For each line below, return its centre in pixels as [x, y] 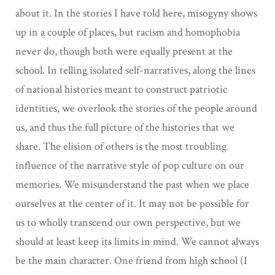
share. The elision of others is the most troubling [121, 146]
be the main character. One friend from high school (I [131, 260]
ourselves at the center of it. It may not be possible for [132, 203]
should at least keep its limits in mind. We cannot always [137, 241]
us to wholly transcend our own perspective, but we [128, 222]
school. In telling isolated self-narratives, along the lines [135, 70]
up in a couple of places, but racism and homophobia [128, 32]
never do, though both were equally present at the [124, 51]
